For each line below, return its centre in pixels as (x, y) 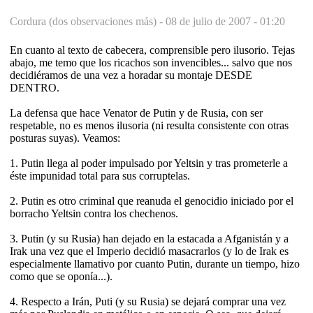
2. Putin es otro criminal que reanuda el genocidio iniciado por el (152, 201)
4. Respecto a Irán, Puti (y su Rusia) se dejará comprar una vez (148, 301)
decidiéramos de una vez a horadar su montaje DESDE (131, 75)
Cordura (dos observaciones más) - (88, 21)
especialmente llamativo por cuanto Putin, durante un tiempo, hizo (155, 263)
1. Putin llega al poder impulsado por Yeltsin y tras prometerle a (149, 163)
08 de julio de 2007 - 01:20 (225, 21)
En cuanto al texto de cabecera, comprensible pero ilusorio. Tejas (152, 50)
